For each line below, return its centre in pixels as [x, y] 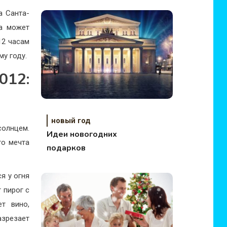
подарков [66, 148]
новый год [71, 121]
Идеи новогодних [82, 134]
